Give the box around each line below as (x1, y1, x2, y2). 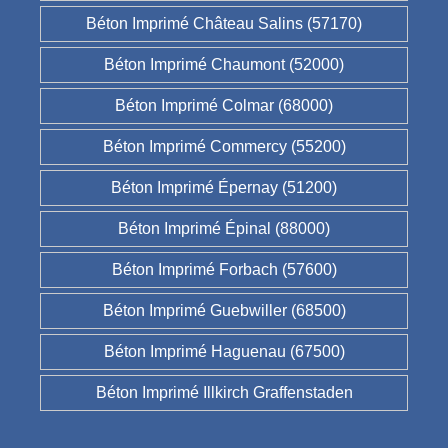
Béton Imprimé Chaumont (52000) (104, 55, 344, 73)
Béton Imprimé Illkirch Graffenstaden (95, 383, 353, 401)
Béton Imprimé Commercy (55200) (102, 137, 346, 155)
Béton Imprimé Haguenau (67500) (103, 342, 345, 360)
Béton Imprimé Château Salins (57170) (86, 14, 362, 32)
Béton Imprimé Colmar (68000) (115, 96, 333, 114)
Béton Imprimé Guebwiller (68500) (102, 301, 346, 319)
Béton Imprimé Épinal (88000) (118, 219, 330, 237)
